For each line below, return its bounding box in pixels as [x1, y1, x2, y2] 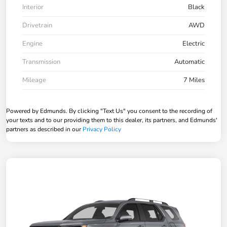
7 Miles [183, 75, 205, 85]
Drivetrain [22, 21, 52, 30]
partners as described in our [6, 125, 83, 134]
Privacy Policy [83, 125, 121, 134]
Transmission [22, 57, 60, 67]
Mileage [22, 75, 46, 85]
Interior [22, 3, 44, 12]
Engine [22, 39, 43, 49]
